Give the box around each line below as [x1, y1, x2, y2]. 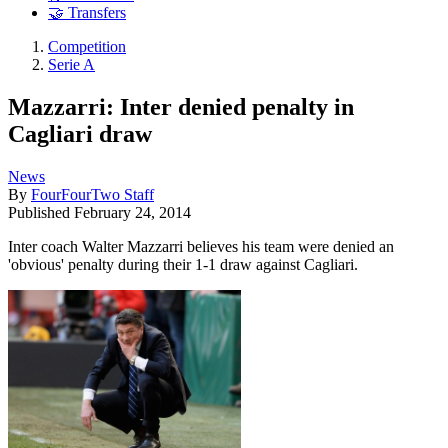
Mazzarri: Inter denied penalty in [8, 93, 354, 120]
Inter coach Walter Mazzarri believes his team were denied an [8, 237, 394, 255]
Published [8, 203, 74, 221]
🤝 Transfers [48, 4, 126, 22]
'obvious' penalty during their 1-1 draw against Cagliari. [8, 255, 358, 273]
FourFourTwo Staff [31, 185, 154, 203]
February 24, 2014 [74, 203, 191, 221]
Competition [48, 38, 126, 56]
